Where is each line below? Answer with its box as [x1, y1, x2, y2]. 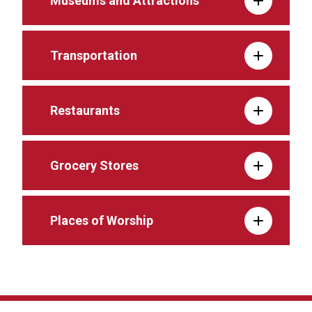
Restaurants [50, 103, 120, 118]
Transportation [50, 48, 137, 63]
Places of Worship [50, 213, 153, 228]
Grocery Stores [50, 158, 139, 173]
